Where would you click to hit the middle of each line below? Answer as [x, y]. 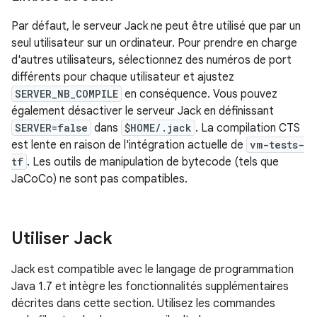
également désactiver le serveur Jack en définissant [143, 111]
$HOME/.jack [158, 128]
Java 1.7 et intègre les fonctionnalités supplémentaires [150, 287]
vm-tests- [277, 145]
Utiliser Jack [62, 239]
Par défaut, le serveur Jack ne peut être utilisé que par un [156, 27]
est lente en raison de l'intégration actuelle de [129, 145]
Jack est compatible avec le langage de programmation [152, 270]
